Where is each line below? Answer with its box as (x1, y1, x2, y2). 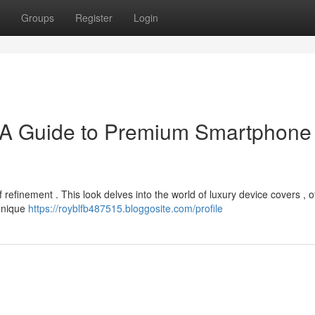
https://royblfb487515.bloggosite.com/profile (28, 201, 223, 215)
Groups (21, 11, 54, 25)
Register (75, 11, 112, 25)
